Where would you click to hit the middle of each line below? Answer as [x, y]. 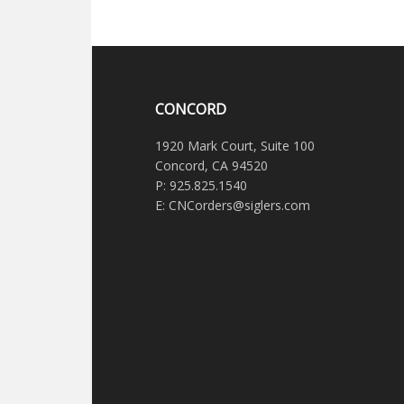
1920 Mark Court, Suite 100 [235, 146]
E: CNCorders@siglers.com [233, 206]
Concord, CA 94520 [211, 166]
